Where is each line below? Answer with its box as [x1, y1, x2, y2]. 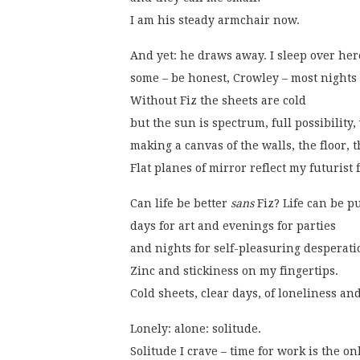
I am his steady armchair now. [130, 14, 303, 27]
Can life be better [130, 197, 231, 211]
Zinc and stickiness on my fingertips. [130, 264, 338, 278]
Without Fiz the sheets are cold [130, 94, 306, 108]
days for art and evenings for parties [130, 219, 336, 233]
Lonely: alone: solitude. [130, 322, 261, 336]
